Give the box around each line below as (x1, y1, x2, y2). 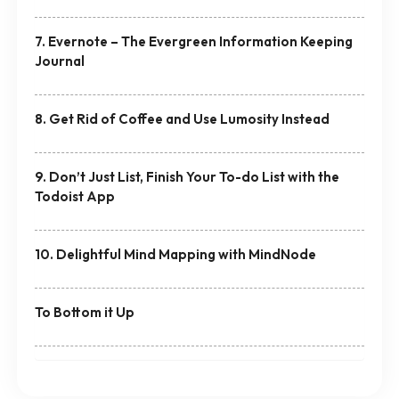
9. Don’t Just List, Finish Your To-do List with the (34, 167, 339, 185)
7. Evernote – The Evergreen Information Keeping (34, 32, 353, 50)
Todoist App (34, 187, 115, 205)
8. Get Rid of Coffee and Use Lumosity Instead (34, 110, 330, 127)
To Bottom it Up (34, 303, 134, 321)
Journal (34, 52, 85, 69)
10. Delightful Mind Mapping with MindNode (34, 245, 316, 263)
